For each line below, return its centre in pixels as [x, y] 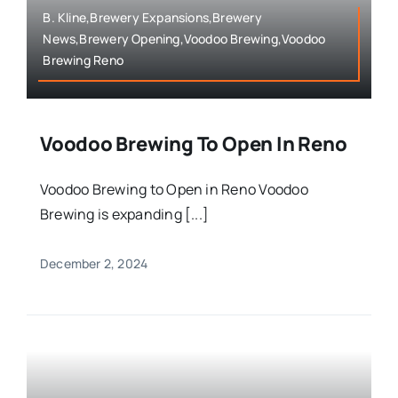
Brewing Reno [83, 60]
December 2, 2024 [94, 263]
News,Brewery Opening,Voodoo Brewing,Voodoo [184, 38]
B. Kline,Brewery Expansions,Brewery [152, 17]
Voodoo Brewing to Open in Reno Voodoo [174, 189]
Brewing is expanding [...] [124, 214]
